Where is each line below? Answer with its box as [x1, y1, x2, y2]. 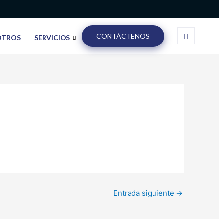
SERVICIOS [34, 33, 70, 42]
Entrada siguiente [113, 188, 176, 197]
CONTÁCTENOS [96, 31, 150, 40]
